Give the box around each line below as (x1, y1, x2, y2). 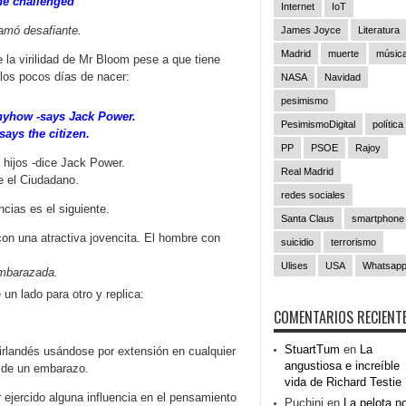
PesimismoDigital (281, 119, 355, 130)
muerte (328, 48, 359, 59)
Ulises (281, 260, 308, 271)
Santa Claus (281, 213, 334, 224)
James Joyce (281, 24, 341, 35)
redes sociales (281, 189, 345, 200)
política (372, 119, 403, 130)
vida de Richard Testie (285, 375, 401, 389)
